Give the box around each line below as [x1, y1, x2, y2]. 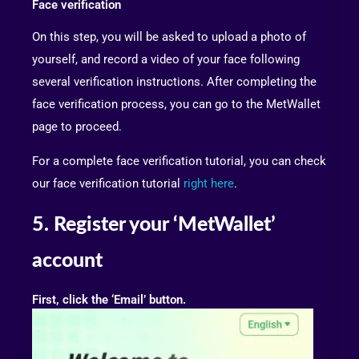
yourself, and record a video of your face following [32, 51, 300, 67]
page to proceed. [32, 119, 122, 134]
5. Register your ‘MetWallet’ [32, 214, 276, 235]
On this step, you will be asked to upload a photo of [32, 29, 306, 44]
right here [184, 175, 234, 191]
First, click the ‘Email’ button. [32, 292, 186, 307]
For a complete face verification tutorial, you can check [32, 153, 326, 168]
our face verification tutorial [32, 175, 184, 191]
